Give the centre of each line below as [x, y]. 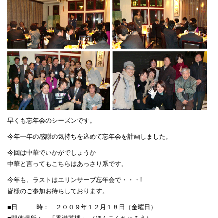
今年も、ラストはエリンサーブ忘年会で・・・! [75, 180]
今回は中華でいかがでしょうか [52, 153]
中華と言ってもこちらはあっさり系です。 [67, 164]
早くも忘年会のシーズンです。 [52, 120]
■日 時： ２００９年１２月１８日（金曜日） [82, 207]
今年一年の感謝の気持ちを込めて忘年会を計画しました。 [90, 136]
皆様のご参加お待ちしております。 [58, 191]
